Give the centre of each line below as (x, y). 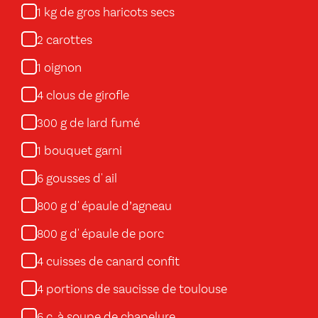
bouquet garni (82, 151)
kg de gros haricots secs (108, 13)
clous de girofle (86, 96)
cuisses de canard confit (111, 262)
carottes (68, 40)
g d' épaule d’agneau (115, 207)
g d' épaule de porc (111, 234)
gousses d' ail (80, 179)
